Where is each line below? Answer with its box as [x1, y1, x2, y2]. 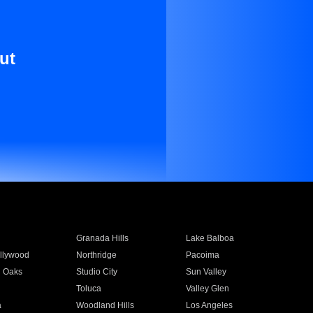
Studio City [75, 267, 117, 277]
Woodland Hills [75, 300, 134, 310]
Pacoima [186, 250, 220, 260]
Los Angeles [186, 300, 233, 310]
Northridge [75, 250, 117, 260]
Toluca [75, 284, 101, 293]
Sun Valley [186, 267, 227, 277]
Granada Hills [75, 233, 129, 243]
